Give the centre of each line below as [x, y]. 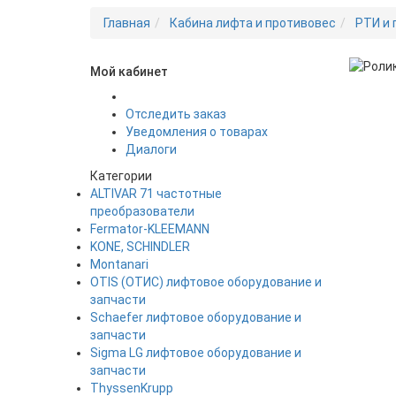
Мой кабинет [129, 72]
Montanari [119, 264]
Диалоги [151, 149]
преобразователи [142, 211]
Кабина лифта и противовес [253, 23]
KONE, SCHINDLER [140, 247]
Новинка [374, 86]
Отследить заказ [176, 114]
